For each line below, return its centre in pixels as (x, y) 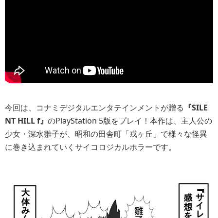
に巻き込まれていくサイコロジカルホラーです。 (91, 147)
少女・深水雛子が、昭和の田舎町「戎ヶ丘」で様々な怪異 (106, 134)
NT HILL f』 (26, 120)
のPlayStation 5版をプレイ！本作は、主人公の (130, 120)
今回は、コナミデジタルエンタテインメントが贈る (94, 107)
